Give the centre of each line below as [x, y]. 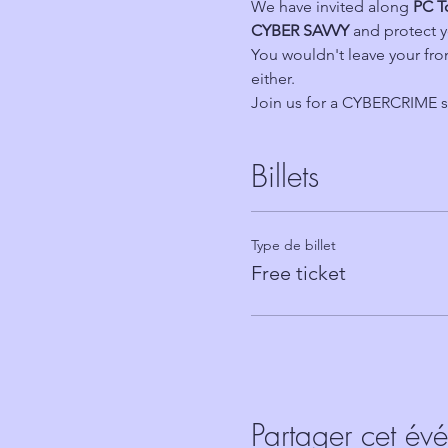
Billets [284, 176]
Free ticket [298, 273]
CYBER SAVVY [301, 30]
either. [272, 78]
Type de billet [293, 245]
